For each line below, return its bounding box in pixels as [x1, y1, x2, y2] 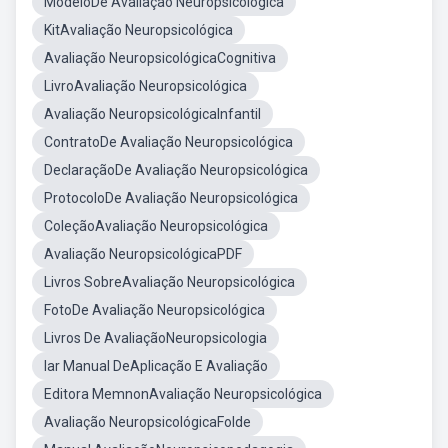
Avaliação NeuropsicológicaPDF [44, 246, 242, 262]
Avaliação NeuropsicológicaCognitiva [44, 50, 276, 66]
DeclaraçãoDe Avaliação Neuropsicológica [44, 162, 308, 178]
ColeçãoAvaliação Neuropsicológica [44, 218, 268, 234]
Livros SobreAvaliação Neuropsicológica [44, 274, 295, 290]
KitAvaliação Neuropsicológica [44, 22, 233, 38]
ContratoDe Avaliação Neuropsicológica [44, 134, 293, 150]
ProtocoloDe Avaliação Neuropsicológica [44, 190, 298, 206]
